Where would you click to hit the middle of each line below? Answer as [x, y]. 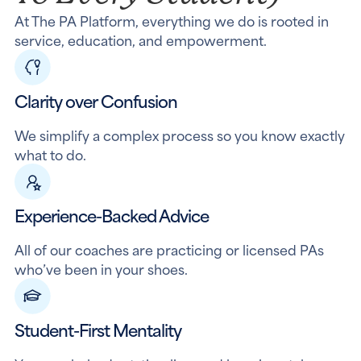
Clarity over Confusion [95, 100]
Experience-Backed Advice [111, 215]
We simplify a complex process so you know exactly [179, 135]
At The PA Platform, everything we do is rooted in [171, 20]
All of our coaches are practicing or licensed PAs [169, 249]
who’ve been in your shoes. [101, 268]
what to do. [50, 154]
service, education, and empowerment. [140, 39]
